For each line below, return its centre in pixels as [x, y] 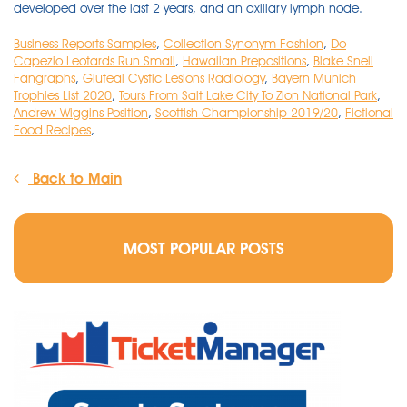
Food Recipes [52, 130]
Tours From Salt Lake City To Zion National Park [248, 95]
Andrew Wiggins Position [81, 113]
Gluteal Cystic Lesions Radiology [174, 78]
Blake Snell [343, 61]
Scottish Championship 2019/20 [247, 113]
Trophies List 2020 [63, 95]
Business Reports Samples [85, 44]
